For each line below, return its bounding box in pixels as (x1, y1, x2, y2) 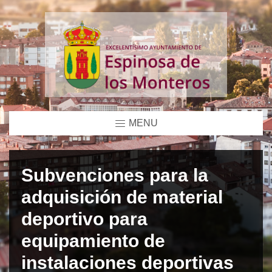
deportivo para (21, 208, 148, 229)
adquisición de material (21, 186, 223, 207)
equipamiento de (21, 230, 165, 251)
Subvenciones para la (21, 165, 208, 185)
